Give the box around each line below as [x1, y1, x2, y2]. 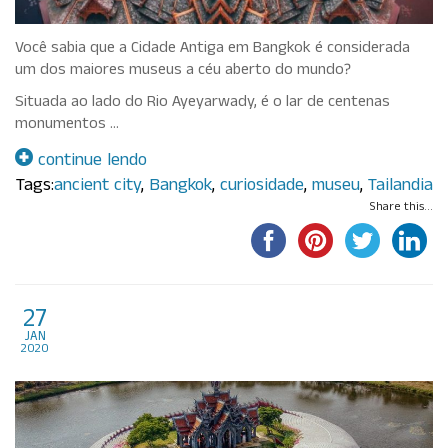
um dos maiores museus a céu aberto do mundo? [15, 61, 351, 81]
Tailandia [367, 175, 433, 198]
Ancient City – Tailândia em [61, 302, 400, 340]
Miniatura [61, 335, 179, 373]
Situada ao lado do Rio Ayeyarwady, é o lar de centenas [15, 93, 390, 113]
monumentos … [15, 115, 119, 135]
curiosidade [219, 175, 304, 198]
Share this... [370, 200, 433, 215]
